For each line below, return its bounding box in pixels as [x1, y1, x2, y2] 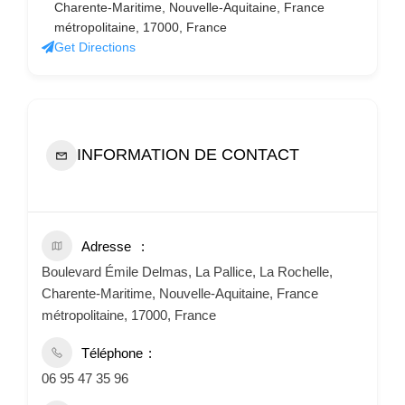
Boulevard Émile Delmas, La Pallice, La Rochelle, [42, 263, 333, 279]
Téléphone [81, 344, 143, 361]
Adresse [81, 238, 131, 254]
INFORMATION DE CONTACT [77, 146, 299, 165]
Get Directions [54, 39, 136, 54]
